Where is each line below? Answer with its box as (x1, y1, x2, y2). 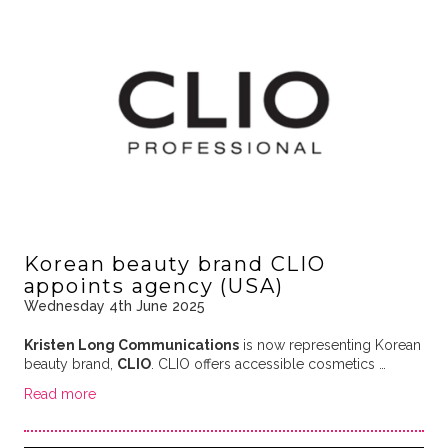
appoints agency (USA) (23, 274, 284, 299)
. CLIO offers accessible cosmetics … (150, 356, 386, 373)
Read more (23, 386, 96, 403)
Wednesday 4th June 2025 (23, 298, 205, 315)
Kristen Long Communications (23, 337, 239, 354)
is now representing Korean (238, 337, 421, 354)
